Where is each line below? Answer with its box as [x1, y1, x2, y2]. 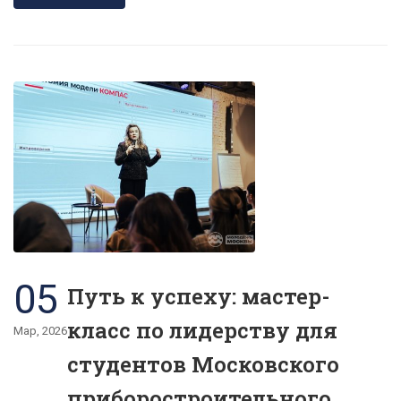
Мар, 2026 [13, 323, 67, 337]
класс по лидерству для [67, 315, 337, 345]
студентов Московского [67, 349, 339, 379]
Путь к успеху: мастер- [67, 281, 329, 311]
